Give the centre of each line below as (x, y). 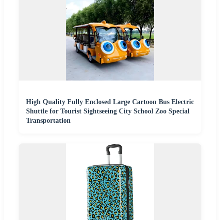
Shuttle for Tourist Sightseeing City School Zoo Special (108, 111)
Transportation (48, 120)
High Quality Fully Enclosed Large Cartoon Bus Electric (110, 102)
